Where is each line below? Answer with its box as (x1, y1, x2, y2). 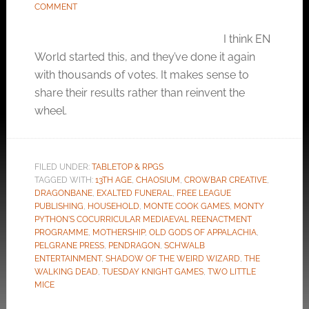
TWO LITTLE (207, 267, 256, 277)
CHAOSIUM (135, 175, 180, 185)
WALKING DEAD (34, 267, 98, 277)
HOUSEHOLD (87, 201, 139, 211)
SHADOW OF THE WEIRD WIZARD (105, 254, 240, 263)
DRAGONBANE (34, 188, 92, 198)
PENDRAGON (108, 241, 160, 250)
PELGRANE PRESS (34, 241, 104, 250)
